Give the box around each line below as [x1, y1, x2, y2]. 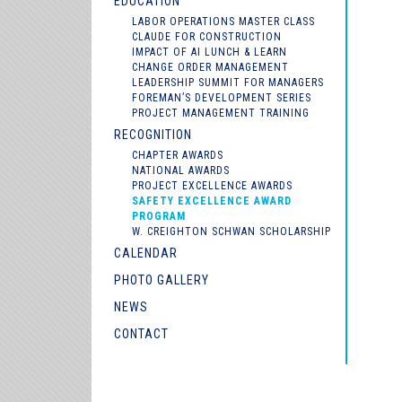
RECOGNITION [114, 127, 192, 142]
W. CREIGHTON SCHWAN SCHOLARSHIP [132, 225, 331, 238]
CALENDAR [114, 246, 178, 260]
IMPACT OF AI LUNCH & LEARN [132, 46, 287, 58]
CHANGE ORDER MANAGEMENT [132, 61, 289, 74]
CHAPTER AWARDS [132, 149, 223, 162]
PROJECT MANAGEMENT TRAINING [132, 107, 310, 119]
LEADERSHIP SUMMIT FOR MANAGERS [132, 76, 324, 89]
